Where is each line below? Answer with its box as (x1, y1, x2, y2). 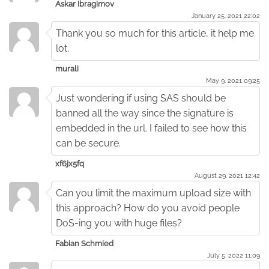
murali (55, 64, 79, 73)
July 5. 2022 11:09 (207, 250, 260, 259)
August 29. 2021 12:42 (195, 171, 260, 180)
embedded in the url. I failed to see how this (56, 122, 247, 134)
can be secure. (56, 137, 121, 149)
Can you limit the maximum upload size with (56, 187, 251, 199)
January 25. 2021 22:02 (192, 11, 260, 20)
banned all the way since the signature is (56, 107, 234, 119)
